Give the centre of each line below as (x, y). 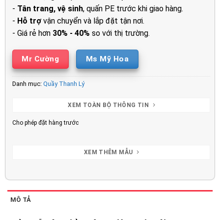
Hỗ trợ (29, 21)
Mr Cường (41, 59)
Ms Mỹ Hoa (107, 59)
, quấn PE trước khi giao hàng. (133, 9)
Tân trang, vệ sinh (50, 9)
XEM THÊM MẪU (108, 152)
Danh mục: (27, 84)
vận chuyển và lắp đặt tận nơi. (93, 21)
